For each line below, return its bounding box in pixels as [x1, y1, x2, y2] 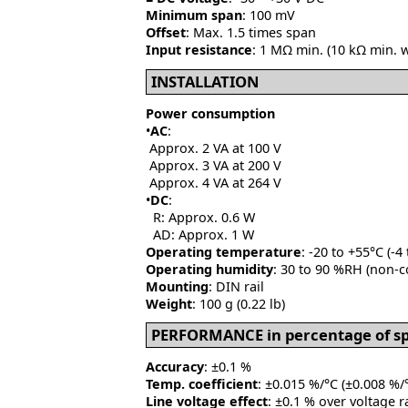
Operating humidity [146, 260, 273, 278]
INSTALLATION [151, 70, 259, 92]
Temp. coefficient [146, 374, 258, 393]
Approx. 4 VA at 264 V [146, 173, 281, 191]
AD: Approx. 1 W [146, 225, 254, 243]
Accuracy [146, 357, 204, 375]
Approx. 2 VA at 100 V [146, 138, 281, 157]
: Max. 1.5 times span [186, 24, 316, 42]
